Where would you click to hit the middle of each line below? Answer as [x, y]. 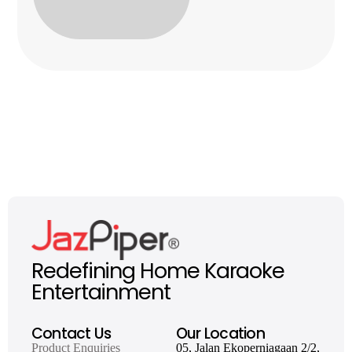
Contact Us [71, 334]
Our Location [220, 334]
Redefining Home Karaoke [158, 271]
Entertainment [101, 292]
